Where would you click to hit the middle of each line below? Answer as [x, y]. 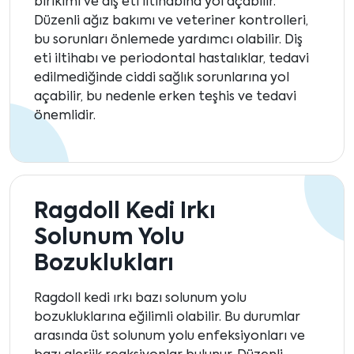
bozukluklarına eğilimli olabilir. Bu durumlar [167, 318]
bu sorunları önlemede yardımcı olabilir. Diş [168, 41]
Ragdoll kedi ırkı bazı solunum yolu [140, 299]
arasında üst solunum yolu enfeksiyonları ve [169, 337]
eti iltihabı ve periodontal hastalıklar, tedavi [171, 60]
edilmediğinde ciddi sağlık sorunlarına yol [162, 79]
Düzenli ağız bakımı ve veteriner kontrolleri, [171, 22]
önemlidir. [65, 117]
